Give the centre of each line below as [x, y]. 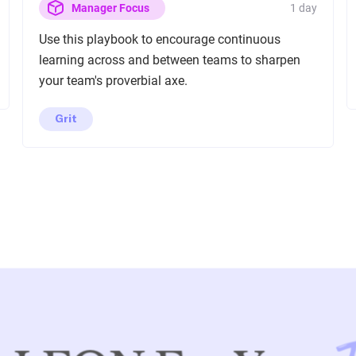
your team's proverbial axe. [113, 81]
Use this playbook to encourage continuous [159, 39]
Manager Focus [110, 8]
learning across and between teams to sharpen [169, 60]
